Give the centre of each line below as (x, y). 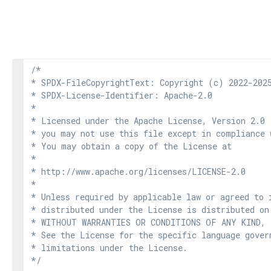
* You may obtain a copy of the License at (131, 146)
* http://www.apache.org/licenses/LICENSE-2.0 (138, 171)
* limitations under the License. (109, 248)
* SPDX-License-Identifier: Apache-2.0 (122, 95)
